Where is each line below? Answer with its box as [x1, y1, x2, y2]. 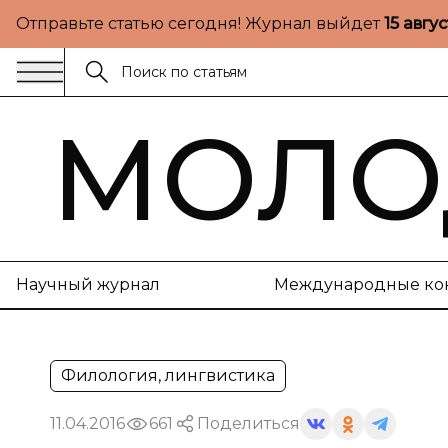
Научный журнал [16, 275, 160, 294]
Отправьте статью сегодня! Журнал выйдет [16, 14, 384, 33]
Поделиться [197, 414, 300, 433]
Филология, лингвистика [61, 366, 275, 385]
